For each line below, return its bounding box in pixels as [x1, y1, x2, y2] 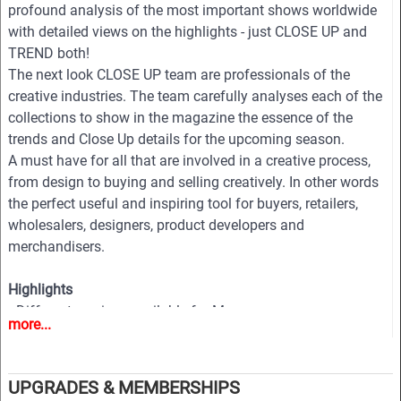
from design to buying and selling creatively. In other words [8, 174, 379, 192]
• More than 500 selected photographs [8, 346, 248, 363]
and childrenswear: [8, 324, 127, 342]
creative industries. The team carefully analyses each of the [8, 88, 382, 106]
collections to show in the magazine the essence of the [8, 109, 353, 127]
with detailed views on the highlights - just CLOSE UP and [8, 23, 367, 41]
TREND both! [8, 45, 90, 63]
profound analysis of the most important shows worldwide [8, 2, 377, 20]
